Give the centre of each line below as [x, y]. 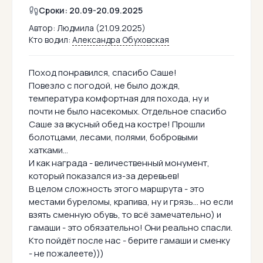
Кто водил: [50, 40]
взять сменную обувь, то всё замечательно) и [125, 215]
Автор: [43, 28]
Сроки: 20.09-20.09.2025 [91, 11]
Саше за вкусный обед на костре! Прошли [117, 124]
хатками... [48, 150]
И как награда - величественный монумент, [119, 163]
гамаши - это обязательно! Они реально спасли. [131, 228]
